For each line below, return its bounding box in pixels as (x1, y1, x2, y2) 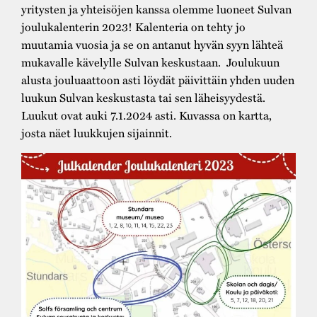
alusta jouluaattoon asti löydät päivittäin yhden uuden (21, 71, 294, 89)
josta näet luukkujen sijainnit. (21, 124, 175, 142)
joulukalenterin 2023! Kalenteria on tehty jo (21, 18, 246, 36)
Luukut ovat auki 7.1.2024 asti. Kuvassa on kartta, (21, 106, 272, 125)
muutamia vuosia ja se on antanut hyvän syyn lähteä (21, 35, 283, 54)
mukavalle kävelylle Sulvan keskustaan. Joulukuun (21, 53, 279, 71)
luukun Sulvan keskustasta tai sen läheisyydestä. (21, 88, 265, 107)
